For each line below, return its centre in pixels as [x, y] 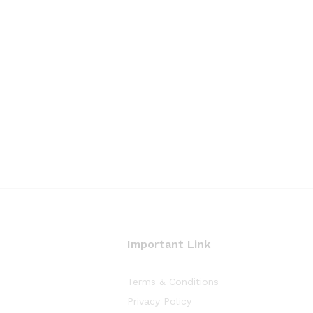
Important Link [169, 244]
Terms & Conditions [173, 282]
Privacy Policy [159, 301]
